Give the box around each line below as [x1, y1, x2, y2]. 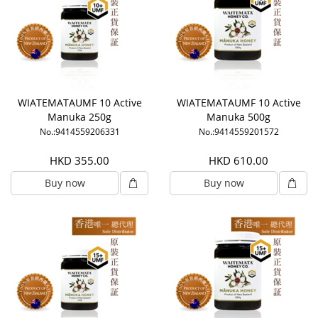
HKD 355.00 [50, 153, 109, 168]
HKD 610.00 [209, 153, 268, 168]
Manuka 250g [48, 110, 111, 124]
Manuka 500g [207, 110, 270, 124]
